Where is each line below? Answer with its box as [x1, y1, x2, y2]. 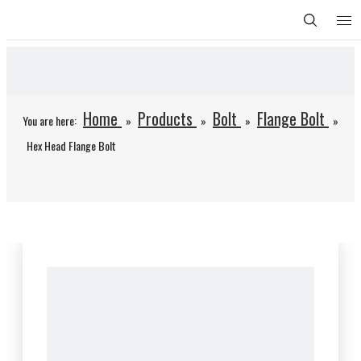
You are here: [23, 112, 77, 129]
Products [138, 106, 193, 131]
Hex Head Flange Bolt [27, 137, 116, 154]
